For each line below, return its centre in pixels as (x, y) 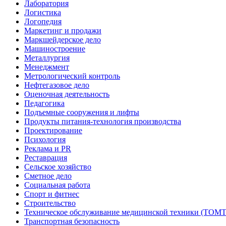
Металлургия (47, 58)
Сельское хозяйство (58, 166)
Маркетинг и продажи (63, 30)
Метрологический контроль (72, 76)
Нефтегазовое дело (57, 85)
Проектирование (53, 130)
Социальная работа (57, 185)
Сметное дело (48, 176)
